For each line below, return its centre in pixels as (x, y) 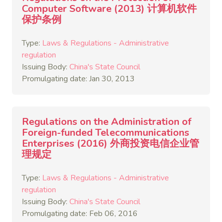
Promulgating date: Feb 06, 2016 (80, 214)
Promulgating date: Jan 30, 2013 (78, 79)
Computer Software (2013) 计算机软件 (109, 9)
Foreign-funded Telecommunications (106, 133)
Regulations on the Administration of (107, 122)
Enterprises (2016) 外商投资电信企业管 (111, 143)
